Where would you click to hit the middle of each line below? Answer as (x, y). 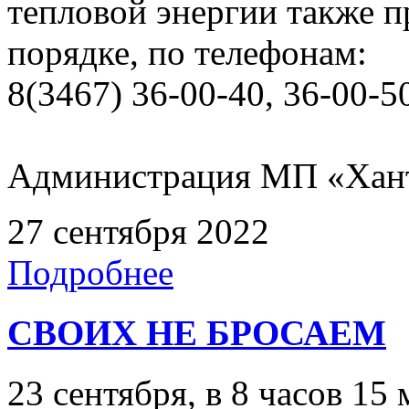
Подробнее (90, 272)
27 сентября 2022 (138, 231)
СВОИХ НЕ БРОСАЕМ (197, 332)
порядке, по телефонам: (187, 52)
